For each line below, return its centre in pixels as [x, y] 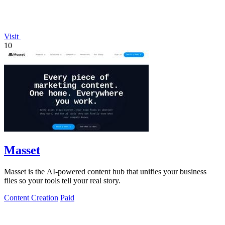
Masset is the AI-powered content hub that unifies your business [105, 172]
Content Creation [31, 198]
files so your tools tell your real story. [62, 181]
